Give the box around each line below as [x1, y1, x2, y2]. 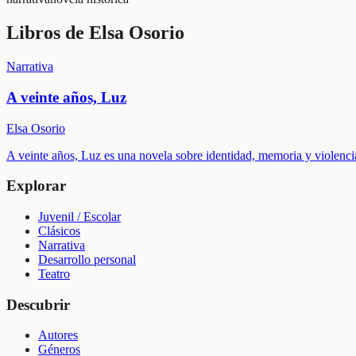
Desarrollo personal [38, 253, 136, 266]
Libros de [6, 22, 89, 44]
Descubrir [6, 296, 70, 313]
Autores [38, 328, 78, 342]
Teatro [38, 267, 70, 281]
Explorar [6, 177, 66, 195]
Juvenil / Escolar [38, 210, 121, 223]
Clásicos [38, 224, 80, 238]
